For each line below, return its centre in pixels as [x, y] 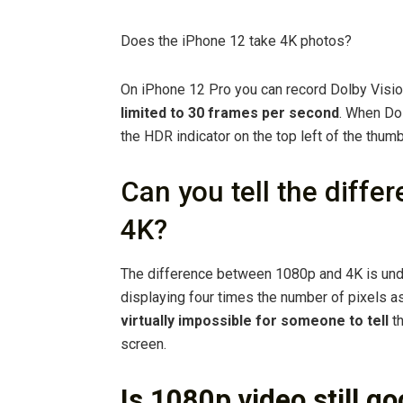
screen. [143, 345]
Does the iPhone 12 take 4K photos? [236, 40]
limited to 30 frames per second [230, 112]
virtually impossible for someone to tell [255, 321]
